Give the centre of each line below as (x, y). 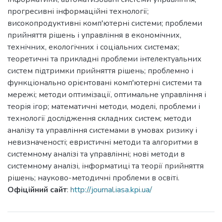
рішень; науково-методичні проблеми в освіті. (93, 178)
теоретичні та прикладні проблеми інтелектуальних (105, 59)
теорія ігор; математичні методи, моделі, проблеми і (104, 107)
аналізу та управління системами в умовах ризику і (102, 130)
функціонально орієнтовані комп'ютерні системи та (105, 83)
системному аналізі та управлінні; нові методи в (96, 154)
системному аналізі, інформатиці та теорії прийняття (106, 166)
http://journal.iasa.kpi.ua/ (111, 190)
